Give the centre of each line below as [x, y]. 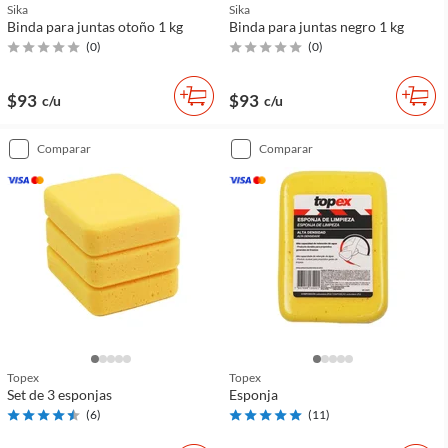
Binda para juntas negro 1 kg [316, 27]
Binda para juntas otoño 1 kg [95, 27]
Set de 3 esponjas [59, 395]
